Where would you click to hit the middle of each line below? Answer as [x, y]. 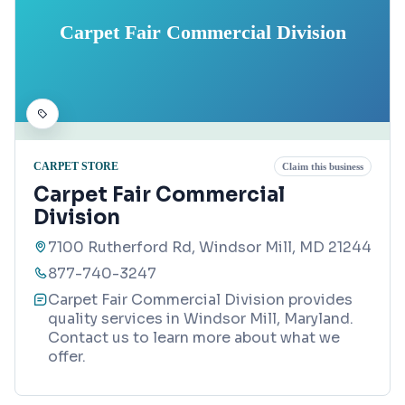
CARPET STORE [76, 166]
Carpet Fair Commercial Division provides [200, 300]
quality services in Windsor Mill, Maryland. [201, 319]
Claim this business [323, 167]
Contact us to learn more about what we [194, 338]
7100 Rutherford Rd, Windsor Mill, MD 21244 [210, 248]
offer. [67, 357]
